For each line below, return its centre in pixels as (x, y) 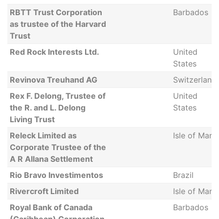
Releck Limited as (43, 135)
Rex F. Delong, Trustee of (57, 96)
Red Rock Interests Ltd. (54, 52)
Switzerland (195, 80)
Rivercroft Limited (44, 191)
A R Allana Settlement (51, 159)
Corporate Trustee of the (58, 147)
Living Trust (32, 119)
